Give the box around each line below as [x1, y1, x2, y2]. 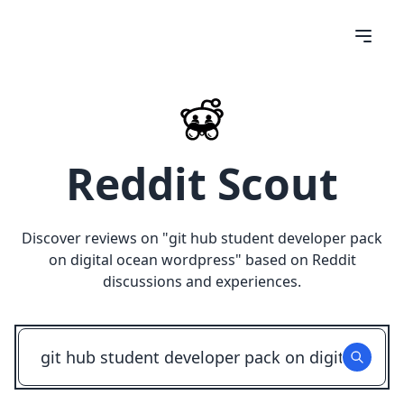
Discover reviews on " [22, 228, 169, 248]
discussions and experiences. [103, 271, 301, 291]
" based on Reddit [234, 250, 356, 270]
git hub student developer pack [169, 228, 382, 248]
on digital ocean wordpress [48, 250, 235, 270]
